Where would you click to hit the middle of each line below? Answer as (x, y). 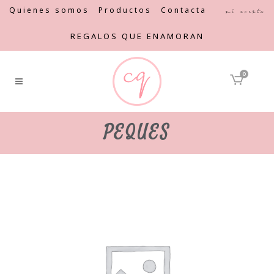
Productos (125, 10)
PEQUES (137, 133)
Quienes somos (49, 10)
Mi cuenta (245, 11)
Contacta (184, 10)
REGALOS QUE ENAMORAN (137, 36)
